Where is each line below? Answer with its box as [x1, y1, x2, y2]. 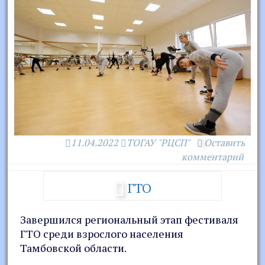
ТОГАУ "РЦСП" [126, 135, 190, 149]
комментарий [181, 150, 244, 163]
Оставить [203, 135, 245, 149]
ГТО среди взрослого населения [20, 226, 184, 241]
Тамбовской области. [20, 240, 127, 255]
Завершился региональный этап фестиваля [20, 212, 239, 227]
